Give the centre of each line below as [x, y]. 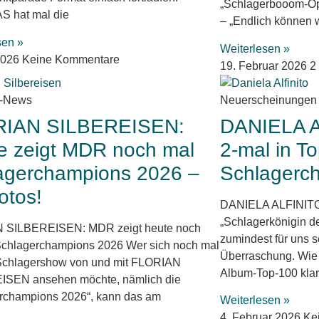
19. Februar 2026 [265, 66]
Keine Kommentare [71, 59]
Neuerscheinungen [268, 100]
